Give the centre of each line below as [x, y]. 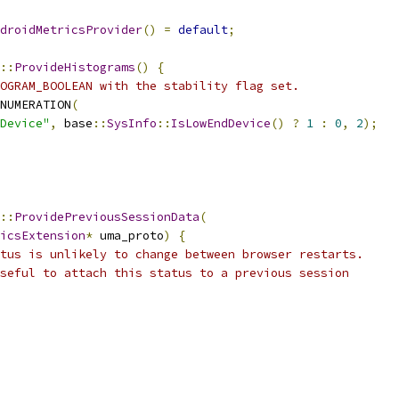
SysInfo [132, 123]
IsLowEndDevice [221, 123]
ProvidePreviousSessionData [107, 217]
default [203, 30]
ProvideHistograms [75, 67]
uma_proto [128, 236]
